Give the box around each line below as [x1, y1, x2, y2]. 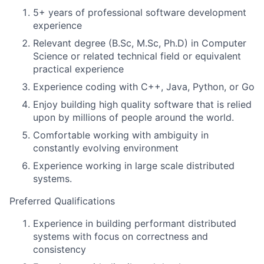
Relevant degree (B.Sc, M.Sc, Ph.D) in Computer [33, 37, 246, 49]
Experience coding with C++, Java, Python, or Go [33, 81, 255, 93]
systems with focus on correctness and [33, 230, 208, 242]
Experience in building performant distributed [33, 217, 236, 229]
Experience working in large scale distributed [33, 160, 235, 171]
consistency [33, 243, 86, 255]
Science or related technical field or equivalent [33, 50, 241, 62]
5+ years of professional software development [33, 6, 246, 18]
